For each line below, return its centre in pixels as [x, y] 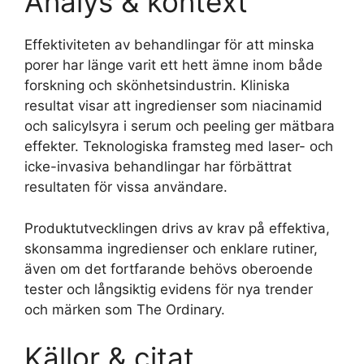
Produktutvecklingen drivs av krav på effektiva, [177, 228]
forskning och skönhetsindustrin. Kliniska [157, 85]
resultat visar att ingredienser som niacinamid [173, 106]
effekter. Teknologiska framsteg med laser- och [179, 146]
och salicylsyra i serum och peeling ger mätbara [180, 126]
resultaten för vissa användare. [126, 187]
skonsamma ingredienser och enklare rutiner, [171, 248]
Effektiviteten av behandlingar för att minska [169, 45]
